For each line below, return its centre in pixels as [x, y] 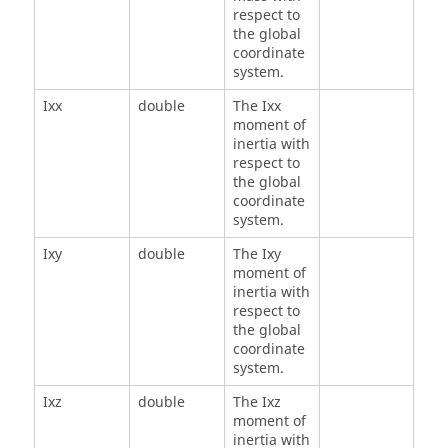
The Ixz [256, 403]
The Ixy [256, 255]
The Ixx [256, 107]
